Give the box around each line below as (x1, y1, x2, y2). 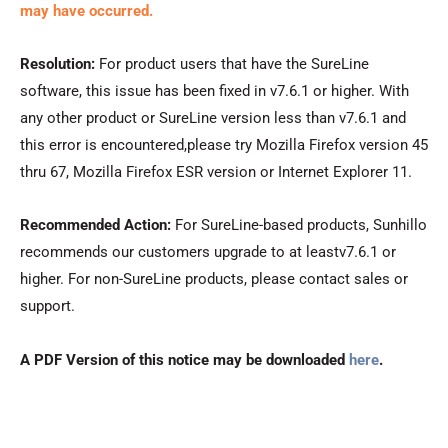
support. (20, 297, 75, 316)
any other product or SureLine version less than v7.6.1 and (20, 108, 406, 127)
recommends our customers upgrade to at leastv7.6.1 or (20, 243, 396, 262)
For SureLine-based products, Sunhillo (175, 216, 427, 235)
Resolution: (20, 54, 99, 73)
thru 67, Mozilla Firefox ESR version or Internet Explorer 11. (20, 162, 412, 181)
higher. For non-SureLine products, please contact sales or (20, 270, 408, 289)
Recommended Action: (20, 216, 175, 235)
